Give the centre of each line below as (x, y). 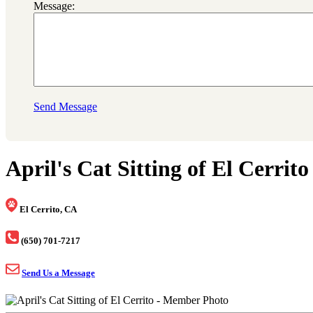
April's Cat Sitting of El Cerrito (157, 169)
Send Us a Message (58, 273)
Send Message (65, 107)
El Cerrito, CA (48, 209)
